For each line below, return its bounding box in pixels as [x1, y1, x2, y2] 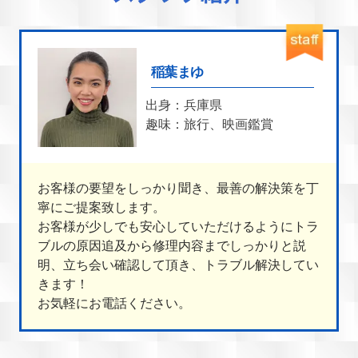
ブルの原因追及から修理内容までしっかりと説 [38, 238, 307, 253]
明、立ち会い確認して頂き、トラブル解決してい [38, 257, 320, 272]
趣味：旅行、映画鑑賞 [145, 117, 273, 132]
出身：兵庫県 [145, 98, 222, 113]
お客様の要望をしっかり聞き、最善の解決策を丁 [38, 181, 320, 195]
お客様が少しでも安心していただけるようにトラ [38, 219, 320, 233]
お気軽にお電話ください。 [38, 296, 192, 310]
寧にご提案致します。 [38, 200, 166, 214]
